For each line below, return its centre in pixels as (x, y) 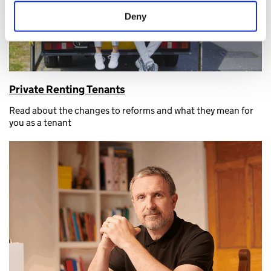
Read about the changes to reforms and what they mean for (131, 110)
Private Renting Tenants (67, 89)
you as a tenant (40, 122)
